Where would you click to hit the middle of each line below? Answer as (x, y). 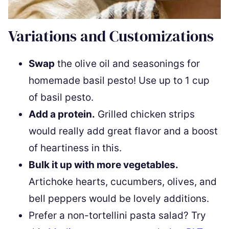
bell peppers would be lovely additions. (119, 198)
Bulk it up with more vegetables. (103, 165)
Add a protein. (62, 114)
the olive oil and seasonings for (127, 63)
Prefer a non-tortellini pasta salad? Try (117, 215)
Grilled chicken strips (145, 114)
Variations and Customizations (111, 36)
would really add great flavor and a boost (123, 131)
